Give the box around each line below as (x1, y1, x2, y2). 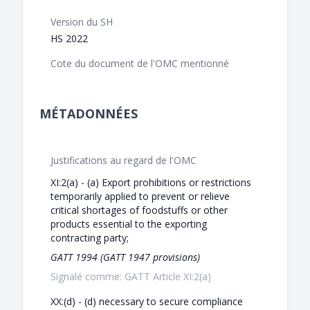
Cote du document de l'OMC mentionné (51, 57, 229, 71)
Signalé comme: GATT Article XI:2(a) (51, 270, 211, 284)
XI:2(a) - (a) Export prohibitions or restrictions (51, 176, 251, 190)
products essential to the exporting (51, 217, 207, 231)
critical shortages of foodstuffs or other (51, 203, 228, 217)
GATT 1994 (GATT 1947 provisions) (51, 250, 200, 264)
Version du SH (51, 15, 113, 29)
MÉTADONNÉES (39, 105, 138, 122)
